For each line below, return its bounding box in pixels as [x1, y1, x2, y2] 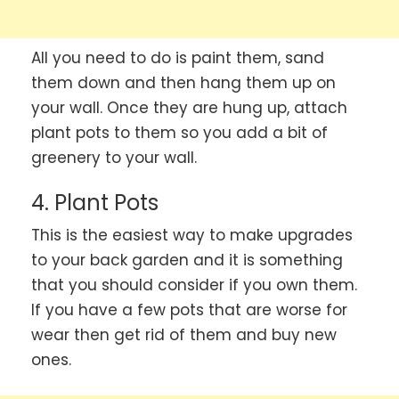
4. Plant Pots [31, 188, 159, 218]
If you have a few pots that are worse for [31, 299, 347, 322]
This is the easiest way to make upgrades [31, 224, 353, 247]
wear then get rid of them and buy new [31, 324, 337, 346]
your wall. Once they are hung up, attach [31, 96, 347, 118]
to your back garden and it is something [31, 249, 343, 272]
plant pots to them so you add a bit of [31, 121, 328, 143]
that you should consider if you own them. [31, 274, 357, 297]
